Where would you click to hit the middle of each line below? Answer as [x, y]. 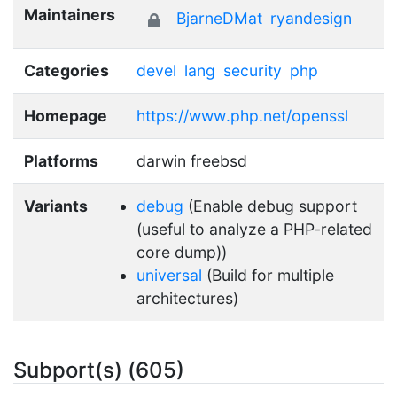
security [253, 70]
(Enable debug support [270, 206]
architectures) [187, 298]
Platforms [61, 160]
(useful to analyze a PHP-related [254, 229]
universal [169, 275]
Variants [56, 206]
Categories [66, 70]
